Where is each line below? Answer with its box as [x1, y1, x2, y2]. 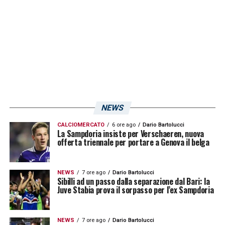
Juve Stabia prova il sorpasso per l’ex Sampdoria [57, 183, 214, 196]
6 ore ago [111, 121, 136, 128]
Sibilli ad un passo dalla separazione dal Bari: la [57, 175, 210, 187]
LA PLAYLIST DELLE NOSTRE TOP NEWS [9, 15, 199, 28]
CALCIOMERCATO [57, 121, 104, 128]
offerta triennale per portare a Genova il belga [57, 136, 209, 148]
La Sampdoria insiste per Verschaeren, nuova [57, 127, 204, 140]
